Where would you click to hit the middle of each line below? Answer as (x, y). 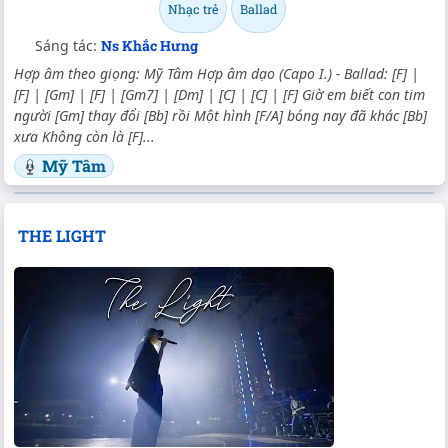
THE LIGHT (61, 236)
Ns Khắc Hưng (149, 45)
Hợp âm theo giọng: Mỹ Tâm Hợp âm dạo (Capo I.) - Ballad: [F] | (216, 73)
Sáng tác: (68, 45)
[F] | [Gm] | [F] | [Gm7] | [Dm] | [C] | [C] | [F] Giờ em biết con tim (219, 94)
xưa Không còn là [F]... (84, 136)
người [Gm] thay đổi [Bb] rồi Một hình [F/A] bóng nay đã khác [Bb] (220, 115)
